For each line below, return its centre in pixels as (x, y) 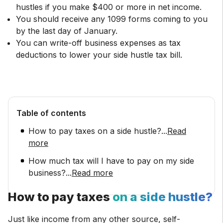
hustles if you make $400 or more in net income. (109, 7)
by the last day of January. (67, 31)
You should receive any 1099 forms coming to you (112, 19)
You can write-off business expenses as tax (98, 43)
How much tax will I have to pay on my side (111, 161)
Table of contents (51, 113)
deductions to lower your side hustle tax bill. (99, 55)
